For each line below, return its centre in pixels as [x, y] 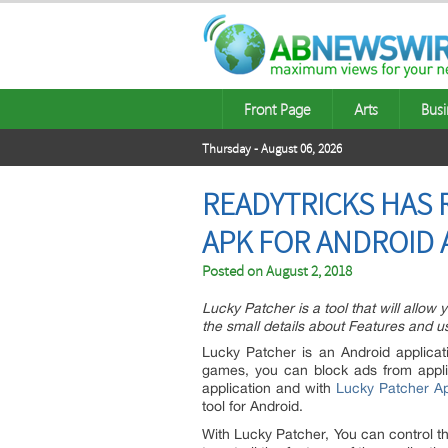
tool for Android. [252, 406]
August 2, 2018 [309, 271]
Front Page [277, 109]
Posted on [234, 271]
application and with [269, 388]
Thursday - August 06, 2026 [272, 149]
